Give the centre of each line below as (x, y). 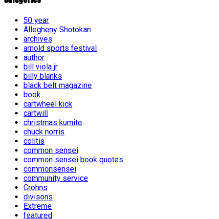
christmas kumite (53, 123)
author (34, 58)
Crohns (35, 188)
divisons (38, 197)
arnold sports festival (60, 48)
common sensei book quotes (73, 160)
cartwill (36, 113)
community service (56, 178)
